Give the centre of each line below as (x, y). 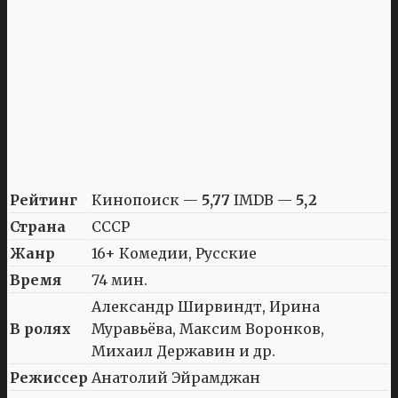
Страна (38, 226)
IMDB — (263, 199)
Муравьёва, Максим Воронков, (208, 328)
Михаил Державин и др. (183, 350)
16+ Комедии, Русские (174, 253)
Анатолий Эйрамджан (176, 377)
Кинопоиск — (147, 199)
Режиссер (49, 377)
